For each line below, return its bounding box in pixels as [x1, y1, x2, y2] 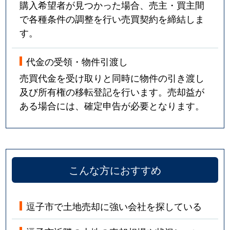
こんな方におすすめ [69, 162, 161, 178]
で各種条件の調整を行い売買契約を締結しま [20, 12, 205, 26]
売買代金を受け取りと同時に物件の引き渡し [20, 70, 205, 84]
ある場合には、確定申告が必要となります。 [20, 98, 205, 112]
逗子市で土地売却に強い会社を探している [26, 199, 202, 213]
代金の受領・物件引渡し [26, 54, 128, 68]
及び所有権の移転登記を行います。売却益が [20, 84, 205, 98]
